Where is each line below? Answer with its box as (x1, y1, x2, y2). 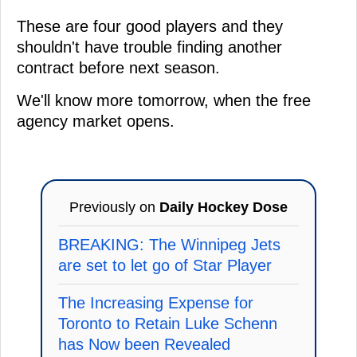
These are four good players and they (17, 17, 283, 35)
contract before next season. (17, 58, 220, 76)
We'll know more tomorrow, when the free (17, 91, 311, 109)
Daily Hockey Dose (159, 198, 288, 215)
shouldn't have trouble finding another (17, 37, 282, 56)
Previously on (69, 198, 159, 215)
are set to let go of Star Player (58, 256, 272, 274)
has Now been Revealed (58, 335, 230, 353)
